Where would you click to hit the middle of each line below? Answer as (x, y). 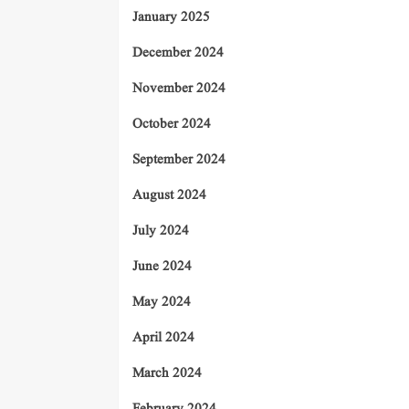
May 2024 (162, 303)
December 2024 (178, 54)
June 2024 (162, 267)
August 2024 (169, 196)
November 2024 (179, 89)
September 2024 (179, 161)
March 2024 (167, 374)
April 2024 (163, 339)
